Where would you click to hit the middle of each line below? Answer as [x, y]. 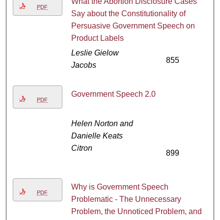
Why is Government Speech [120, 187]
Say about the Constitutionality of [128, 14]
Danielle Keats [97, 136]
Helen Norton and [102, 124]
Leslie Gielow [95, 53]
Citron [82, 148]
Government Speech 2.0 [113, 94]
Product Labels [97, 38]
